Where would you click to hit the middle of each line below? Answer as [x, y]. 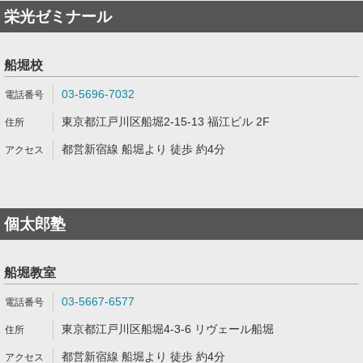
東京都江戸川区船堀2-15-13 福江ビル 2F [166, 122]
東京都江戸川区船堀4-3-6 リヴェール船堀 [168, 329]
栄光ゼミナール [58, 17]
